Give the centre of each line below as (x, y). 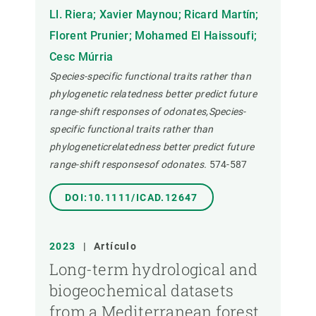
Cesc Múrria (81, 57)
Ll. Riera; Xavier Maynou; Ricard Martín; (154, 15)
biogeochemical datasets (142, 291)
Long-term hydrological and (153, 269)
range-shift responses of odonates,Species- (148, 112)
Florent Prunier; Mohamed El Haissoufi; (153, 36)
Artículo (116, 247)
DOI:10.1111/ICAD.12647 (132, 198)
